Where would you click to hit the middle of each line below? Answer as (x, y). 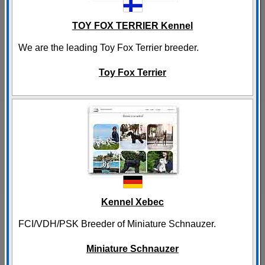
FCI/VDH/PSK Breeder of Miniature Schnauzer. (117, 224)
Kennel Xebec (132, 202)
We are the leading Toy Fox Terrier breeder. (109, 48)
